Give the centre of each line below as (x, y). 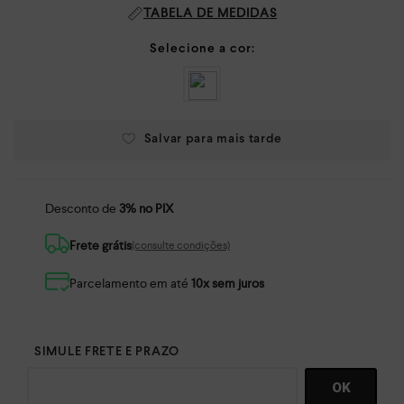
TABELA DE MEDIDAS (210, 13)
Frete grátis (101, 246)
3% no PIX (147, 208)
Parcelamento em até (130, 284)
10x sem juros (228, 284)
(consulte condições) (181, 245)
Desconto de (82, 208)
